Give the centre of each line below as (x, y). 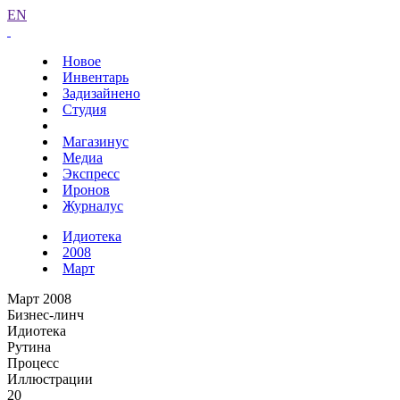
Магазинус (96, 142)
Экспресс (91, 174)
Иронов (86, 190)
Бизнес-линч (46, 315)
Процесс (33, 363)
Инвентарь (96, 77)
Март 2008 (39, 299)
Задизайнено (101, 93)
